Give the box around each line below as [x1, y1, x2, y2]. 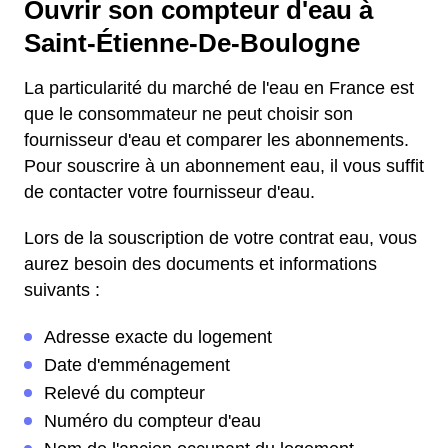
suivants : [24, 280, 100, 300]
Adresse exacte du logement [44, 327, 272, 347]
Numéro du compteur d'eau [44, 411, 261, 431]
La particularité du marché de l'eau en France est [24, 78, 414, 98]
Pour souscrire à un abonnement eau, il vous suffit [24, 156, 424, 176]
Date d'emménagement [44, 355, 230, 375]
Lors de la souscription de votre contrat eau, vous [24, 228, 417, 248]
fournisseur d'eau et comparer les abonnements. [24, 130, 409, 150]
